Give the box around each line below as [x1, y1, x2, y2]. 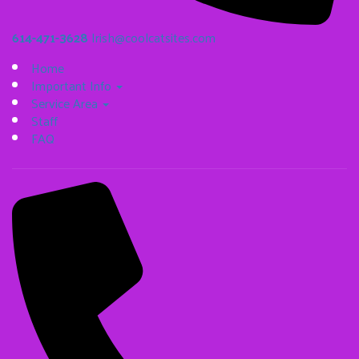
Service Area [31, 91, 101, 115]
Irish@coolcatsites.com [91, 26, 216, 50]
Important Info [31, 74, 115, 98]
